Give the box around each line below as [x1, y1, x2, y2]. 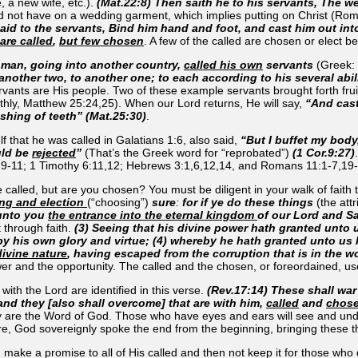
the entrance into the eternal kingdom [48, 208, 257, 221]
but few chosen [59, 34, 144, 47]
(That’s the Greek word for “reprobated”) [82, 145, 292, 159]
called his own [184, 58, 263, 71]
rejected [32, 145, 76, 159]
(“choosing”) [87, 195, 152, 209]
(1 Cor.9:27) [292, 145, 355, 159]
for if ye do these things [182, 195, 316, 209]
